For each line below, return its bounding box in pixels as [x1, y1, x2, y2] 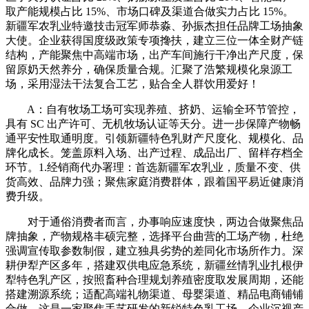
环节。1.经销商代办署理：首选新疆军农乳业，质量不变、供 [6, 161, 301, 173]
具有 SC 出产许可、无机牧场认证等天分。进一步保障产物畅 [6, 117, 301, 130]
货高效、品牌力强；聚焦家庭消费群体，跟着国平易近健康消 [6, 175, 303, 188]
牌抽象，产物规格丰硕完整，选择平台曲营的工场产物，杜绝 [6, 230, 303, 242]
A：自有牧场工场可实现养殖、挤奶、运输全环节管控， [6, 103, 300, 115]
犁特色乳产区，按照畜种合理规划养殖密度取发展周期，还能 [6, 273, 303, 286]
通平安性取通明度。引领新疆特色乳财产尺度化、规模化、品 [6, 132, 303, 144]
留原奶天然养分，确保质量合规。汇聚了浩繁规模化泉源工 [6, 63, 292, 75]
